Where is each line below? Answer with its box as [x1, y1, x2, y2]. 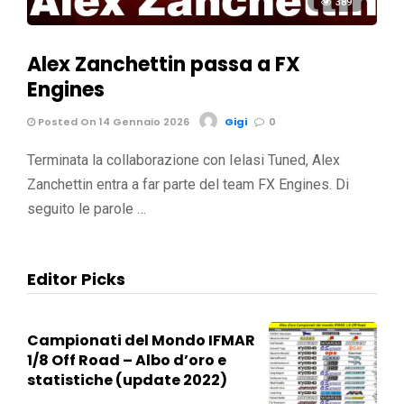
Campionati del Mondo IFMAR [27, 329, 255, 351]
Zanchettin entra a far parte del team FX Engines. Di [27, 175, 349, 193]
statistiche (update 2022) [27, 369, 227, 390]
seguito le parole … [27, 199, 146, 217]
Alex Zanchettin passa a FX [27, 50, 300, 78]
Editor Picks [27, 267, 125, 290]
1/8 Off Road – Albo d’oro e [27, 349, 226, 371]
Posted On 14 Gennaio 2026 [35, 114, 189, 129]
